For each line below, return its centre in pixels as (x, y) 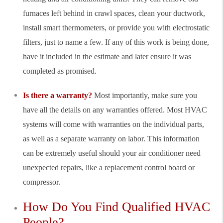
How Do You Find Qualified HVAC (116, 207)
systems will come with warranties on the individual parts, (113, 124)
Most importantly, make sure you (145, 95)
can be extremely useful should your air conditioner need (112, 153)
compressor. (42, 182)
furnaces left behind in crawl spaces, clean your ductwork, (114, 13)
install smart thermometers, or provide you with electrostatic (116, 27)
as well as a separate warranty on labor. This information (111, 138)
